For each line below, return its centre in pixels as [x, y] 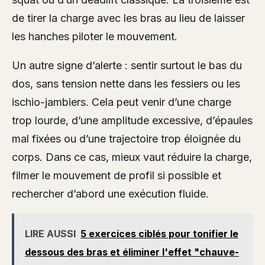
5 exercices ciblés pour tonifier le [159, 233]
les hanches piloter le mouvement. [95, 36]
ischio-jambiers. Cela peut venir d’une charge [122, 102]
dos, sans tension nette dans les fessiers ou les [126, 83]
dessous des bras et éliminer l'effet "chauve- [132, 252]
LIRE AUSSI [50, 233]
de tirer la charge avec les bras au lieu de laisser [128, 18]
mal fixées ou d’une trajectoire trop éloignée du [126, 138]
